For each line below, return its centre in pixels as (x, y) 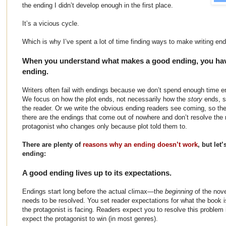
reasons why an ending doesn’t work (140, 144)
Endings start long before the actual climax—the (94, 191)
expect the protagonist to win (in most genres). (90, 218)
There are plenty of (52, 144)
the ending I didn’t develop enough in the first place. (98, 5)
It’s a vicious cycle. (51, 23)
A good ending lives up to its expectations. (97, 173)
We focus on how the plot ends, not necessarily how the (105, 99)
